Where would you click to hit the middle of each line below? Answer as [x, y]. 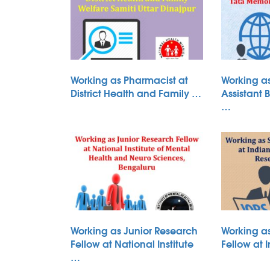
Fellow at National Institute [132, 243]
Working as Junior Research [134, 230]
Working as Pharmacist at [129, 80]
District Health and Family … [136, 93]
